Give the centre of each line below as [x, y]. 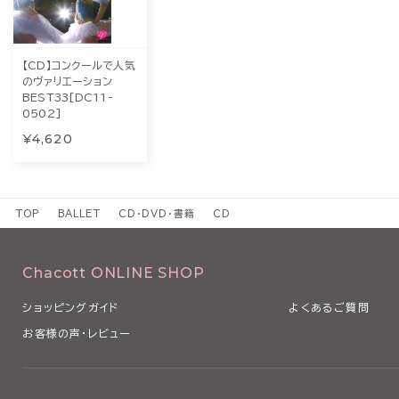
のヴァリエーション [68, 81]
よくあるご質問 [329, 307]
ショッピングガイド [71, 307]
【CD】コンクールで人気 [79, 65]
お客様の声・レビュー [77, 333]
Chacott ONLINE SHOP [114, 273]
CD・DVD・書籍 [156, 213]
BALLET [79, 213]
